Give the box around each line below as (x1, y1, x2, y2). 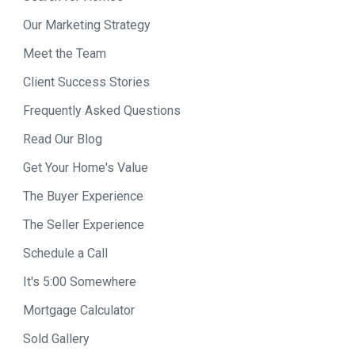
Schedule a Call (23, 245, 108, 261)
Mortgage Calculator (23, 302, 135, 318)
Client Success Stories (23, 74, 150, 90)
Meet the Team (23, 45, 106, 61)
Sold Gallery (23, 330, 90, 346)
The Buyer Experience (23, 188, 143, 204)
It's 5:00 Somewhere (23, 273, 136, 289)
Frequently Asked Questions (23, 102, 181, 118)
